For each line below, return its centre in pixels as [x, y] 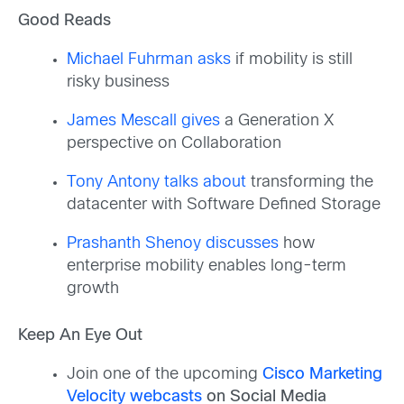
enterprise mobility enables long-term [207, 267]
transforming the [310, 183]
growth [93, 289]
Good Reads [64, 22]
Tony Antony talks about [156, 183]
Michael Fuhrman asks [149, 60]
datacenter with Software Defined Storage [224, 206]
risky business [118, 83]
